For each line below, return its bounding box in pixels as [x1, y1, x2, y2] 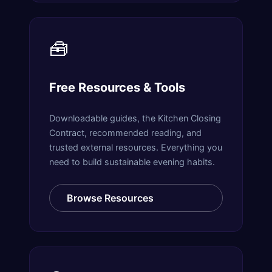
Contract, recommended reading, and [49, 127, 202, 138]
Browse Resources [67, 191, 154, 204]
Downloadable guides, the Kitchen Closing [49, 112, 221, 123]
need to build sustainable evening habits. [49, 156, 215, 167]
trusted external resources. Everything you [49, 141, 222, 152]
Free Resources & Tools [49, 80, 185, 95]
